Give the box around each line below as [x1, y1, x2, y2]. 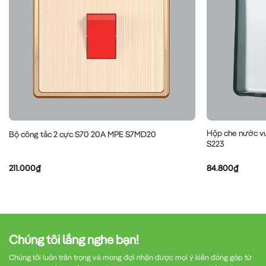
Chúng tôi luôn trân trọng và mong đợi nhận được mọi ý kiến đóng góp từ [9, 252, 252, 262]
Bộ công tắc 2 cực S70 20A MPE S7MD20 [8, 129, 156, 140]
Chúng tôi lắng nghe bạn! [9, 232, 139, 248]
